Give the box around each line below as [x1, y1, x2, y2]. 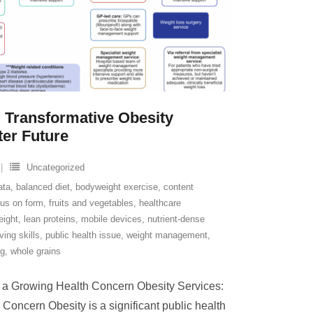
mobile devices [81, 214, 142, 224]
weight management [126, 230, 208, 240]
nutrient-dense [147, 214, 205, 224]
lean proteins [24, 214, 75, 224]
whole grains [10, 246, 61, 256]
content [163, 182, 194, 192]
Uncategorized [27, 162, 85, 173]
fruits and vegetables [49, 198, 133, 208]
